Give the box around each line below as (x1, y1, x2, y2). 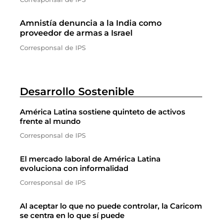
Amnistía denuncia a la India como (20, 18, 162, 28)
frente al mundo (20, 116, 81, 126)
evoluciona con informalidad (20, 164, 128, 173)
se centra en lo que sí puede (20, 211, 124, 220)
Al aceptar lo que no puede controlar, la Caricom (20, 201, 202, 211)
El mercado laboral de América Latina (20, 154, 161, 164)
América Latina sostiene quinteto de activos (20, 107, 185, 116)
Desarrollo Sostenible (20, 85, 134, 98)
